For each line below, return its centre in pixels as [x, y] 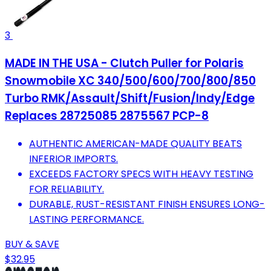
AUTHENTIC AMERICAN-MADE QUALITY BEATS [135, 143]
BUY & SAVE [32, 244]
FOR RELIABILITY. [67, 189]
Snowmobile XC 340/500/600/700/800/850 [130, 80]
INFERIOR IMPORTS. [73, 158]
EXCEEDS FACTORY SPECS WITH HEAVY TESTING [141, 174]
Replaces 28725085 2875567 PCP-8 [107, 116]
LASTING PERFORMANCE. [87, 219]
